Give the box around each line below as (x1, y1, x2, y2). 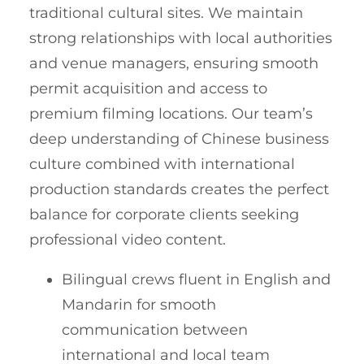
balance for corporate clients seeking (29, 206, 299, 224)
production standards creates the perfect (29, 180, 329, 199)
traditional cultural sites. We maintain (29, 4, 303, 23)
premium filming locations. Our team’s (29, 105, 313, 123)
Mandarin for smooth (62, 296, 216, 314)
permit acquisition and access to (29, 80, 267, 98)
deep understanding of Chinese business (29, 130, 329, 149)
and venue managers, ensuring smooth (29, 54, 318, 73)
